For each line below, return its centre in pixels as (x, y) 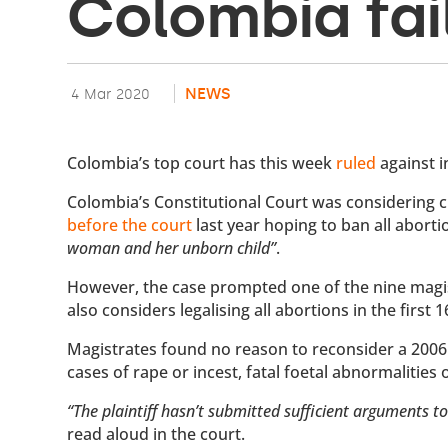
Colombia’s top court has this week (202, 163)
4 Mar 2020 (111, 94)
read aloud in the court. (156, 434)
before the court (130, 225)
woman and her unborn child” (172, 248)
